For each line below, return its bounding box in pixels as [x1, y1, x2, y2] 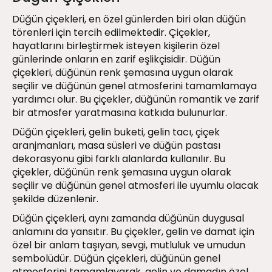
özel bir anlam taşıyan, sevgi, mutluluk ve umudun [12, 238, 245, 253]
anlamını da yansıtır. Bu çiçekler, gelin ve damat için [12, 225, 254, 239]
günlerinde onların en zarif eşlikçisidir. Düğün [12, 52, 220, 67]
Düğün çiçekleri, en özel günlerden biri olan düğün [12, 12, 246, 27]
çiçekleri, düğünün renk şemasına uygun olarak [12, 66, 233, 80]
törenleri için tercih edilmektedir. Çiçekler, [12, 25, 210, 40]
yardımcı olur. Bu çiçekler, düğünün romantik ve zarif [12, 92, 259, 107]
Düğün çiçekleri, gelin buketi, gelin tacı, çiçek [12, 125, 220, 140]
